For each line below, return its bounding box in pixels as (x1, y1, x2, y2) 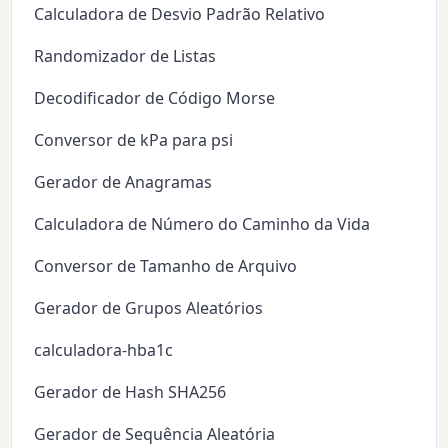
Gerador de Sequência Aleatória (34, 423, 276, 446)
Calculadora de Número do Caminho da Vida (34, 213, 371, 236)
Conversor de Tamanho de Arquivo (34, 255, 298, 278)
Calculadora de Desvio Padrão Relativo (34, 3, 326, 26)
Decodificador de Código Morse (34, 87, 276, 110)
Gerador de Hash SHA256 (34, 381, 227, 404)
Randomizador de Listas (34, 45, 217, 68)
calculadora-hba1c (34, 339, 174, 362)
